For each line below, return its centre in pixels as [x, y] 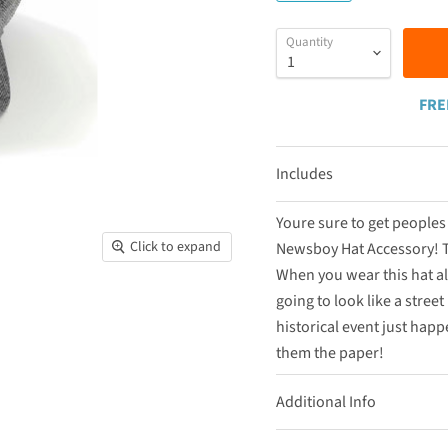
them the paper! [329, 352]
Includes [304, 173]
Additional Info [325, 401]
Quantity [309, 41]
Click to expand [176, 246]
